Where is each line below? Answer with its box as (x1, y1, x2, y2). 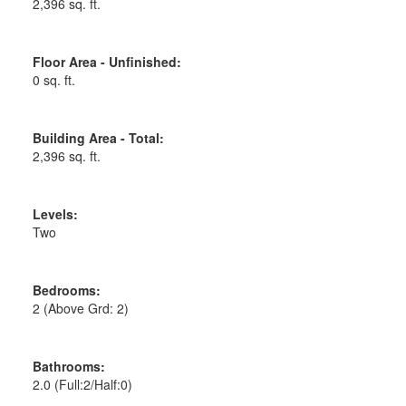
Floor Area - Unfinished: (32, 52, 181, 71)
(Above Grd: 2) (43, 298, 129, 317)
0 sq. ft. (32, 70, 75, 89)
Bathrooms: (32, 356, 105, 375)
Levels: (32, 204, 78, 223)
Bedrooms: (32, 280, 101, 299)
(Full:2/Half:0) (53, 374, 132, 393)
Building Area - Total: (32, 128, 164, 147)
